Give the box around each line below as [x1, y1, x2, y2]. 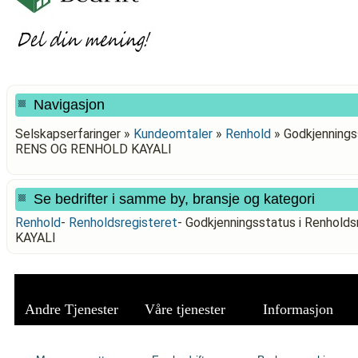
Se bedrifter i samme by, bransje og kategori [34, 191, 315, 207]
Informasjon [263, 301, 333, 317]
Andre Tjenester [24, 301, 118, 317]
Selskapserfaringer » [15, 126, 133, 141]
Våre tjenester [144, 301, 225, 317]
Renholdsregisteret [69, 215, 177, 230]
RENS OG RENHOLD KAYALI [15, 141, 172, 157]
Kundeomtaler [133, 126, 213, 141]
